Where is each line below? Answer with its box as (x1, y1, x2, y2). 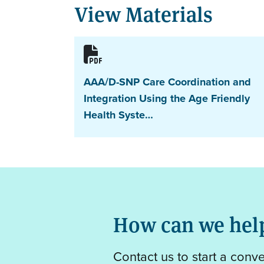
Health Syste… (84, 107, 153, 123)
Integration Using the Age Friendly (84, 90, 250, 106)
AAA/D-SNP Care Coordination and (84, 74, 251, 90)
